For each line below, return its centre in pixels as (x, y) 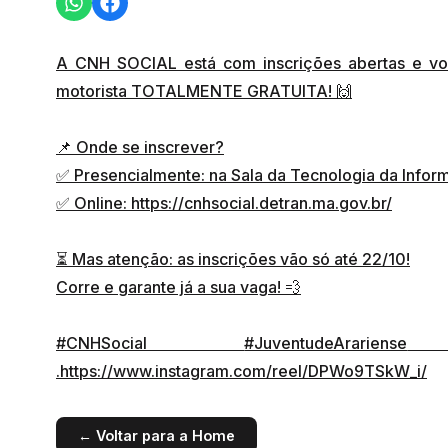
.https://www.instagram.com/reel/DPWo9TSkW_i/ (241, 371)
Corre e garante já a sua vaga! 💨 (178, 287)
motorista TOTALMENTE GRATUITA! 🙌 (204, 91)
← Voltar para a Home (156, 435)
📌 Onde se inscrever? (140, 147)
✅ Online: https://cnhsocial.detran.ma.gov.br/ (224, 203)
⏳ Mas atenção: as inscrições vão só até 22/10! (233, 259)
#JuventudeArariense (326, 343)
